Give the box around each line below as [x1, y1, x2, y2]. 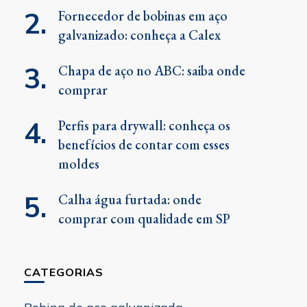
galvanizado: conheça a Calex [58, 25, 221, 44]
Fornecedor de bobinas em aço [58, 6, 228, 25]
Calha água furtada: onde [58, 190, 201, 208]
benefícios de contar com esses [58, 135, 230, 153]
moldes [58, 154, 99, 173]
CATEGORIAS [23, 265, 103, 279]
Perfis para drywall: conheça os [58, 116, 230, 134]
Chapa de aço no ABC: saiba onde [58, 61, 245, 79]
